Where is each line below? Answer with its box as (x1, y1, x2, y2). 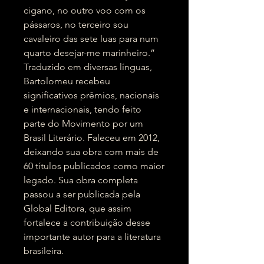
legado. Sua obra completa (24, 174, 138, 186)
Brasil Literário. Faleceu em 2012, (24, 132, 160, 143)
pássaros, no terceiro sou (24, 19, 128, 30)
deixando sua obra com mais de (24, 146, 159, 157)
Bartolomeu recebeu (24, 75, 110, 87)
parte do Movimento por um (24, 118, 143, 129)
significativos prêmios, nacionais (24, 90, 159, 101)
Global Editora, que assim (24, 203, 131, 214)
